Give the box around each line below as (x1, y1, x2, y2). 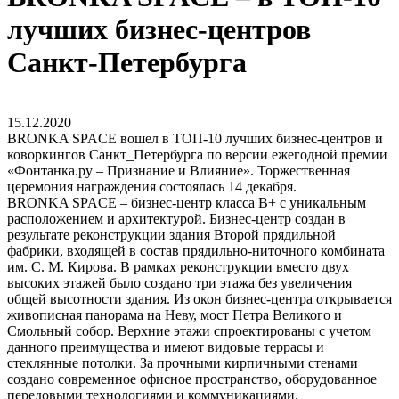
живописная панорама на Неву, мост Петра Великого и (7, 306, 342, 322)
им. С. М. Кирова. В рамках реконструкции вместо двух (7, 258, 349, 274)
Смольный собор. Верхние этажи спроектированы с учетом (7, 322, 371, 338)
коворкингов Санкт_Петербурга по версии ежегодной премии (7, 146, 387, 162)
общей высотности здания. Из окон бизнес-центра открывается (7, 290, 392, 306)
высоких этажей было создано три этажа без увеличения (7, 274, 352, 290)
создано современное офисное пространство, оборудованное (7, 370, 377, 387)
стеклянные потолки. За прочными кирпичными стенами (7, 354, 358, 370)
